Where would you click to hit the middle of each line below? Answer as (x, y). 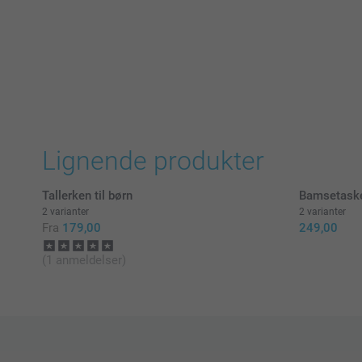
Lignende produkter (153, 161)
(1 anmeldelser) (84, 261)
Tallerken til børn (87, 196)
